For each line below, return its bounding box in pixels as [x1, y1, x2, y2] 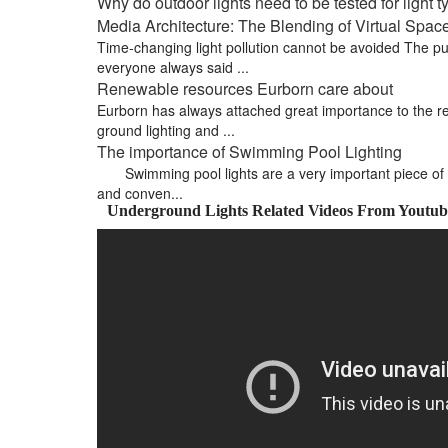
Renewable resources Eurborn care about [97, 77, 393, 101]
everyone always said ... [97, 57, 249, 78]
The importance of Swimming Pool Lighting [97, 140, 402, 164]
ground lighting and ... [97, 120, 235, 141]
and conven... [97, 183, 183, 204]
